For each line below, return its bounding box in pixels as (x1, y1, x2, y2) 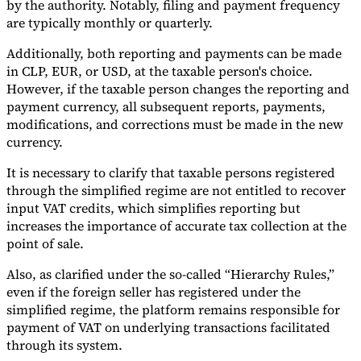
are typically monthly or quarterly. (6, 14, 213, 32)
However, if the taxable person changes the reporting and (6, 80, 350, 98)
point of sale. (6, 234, 84, 253)
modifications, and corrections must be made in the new (6, 115, 343, 134)
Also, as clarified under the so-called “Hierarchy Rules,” (6, 265, 334, 284)
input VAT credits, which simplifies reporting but (6, 199, 301, 218)
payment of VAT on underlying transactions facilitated (6, 318, 330, 337)
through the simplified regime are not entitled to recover (6, 181, 346, 200)
